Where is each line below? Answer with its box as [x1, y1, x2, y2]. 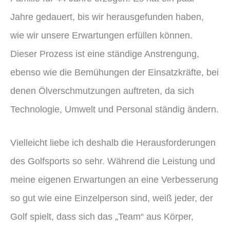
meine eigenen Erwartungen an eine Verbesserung [10, 174, 218, 185]
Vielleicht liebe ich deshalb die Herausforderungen [10, 137, 216, 148]
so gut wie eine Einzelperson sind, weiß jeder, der [10, 192, 213, 203]
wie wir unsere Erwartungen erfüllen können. [10, 29, 193, 41]
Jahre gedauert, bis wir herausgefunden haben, [10, 11, 204, 22]
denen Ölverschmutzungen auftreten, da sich [10, 85, 194, 96]
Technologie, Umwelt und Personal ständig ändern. [10, 103, 219, 114]
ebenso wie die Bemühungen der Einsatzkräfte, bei [10, 66, 219, 78]
